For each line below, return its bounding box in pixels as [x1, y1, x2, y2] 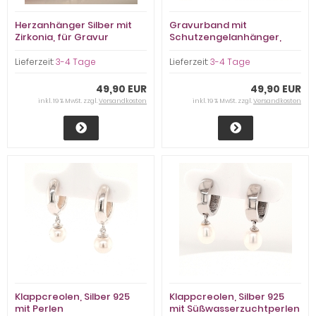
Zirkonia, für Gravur [15, 30, 109, 44]
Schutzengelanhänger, [169, 30, 281, 44]
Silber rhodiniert [169, 42, 247, 56]
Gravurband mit [169, 18, 247, 32]
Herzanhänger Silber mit [15, 18, 132, 32]
